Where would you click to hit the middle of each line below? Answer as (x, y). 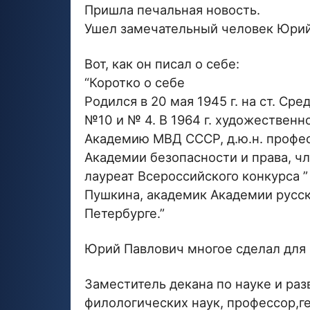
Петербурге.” (125, 213)
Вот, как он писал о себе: (162, 63)
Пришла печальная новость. (172, 9)
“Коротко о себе (135, 82)
